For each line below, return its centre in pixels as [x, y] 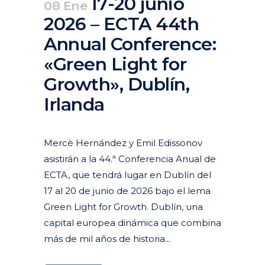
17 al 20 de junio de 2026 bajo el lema [127, 190]
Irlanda [74, 104]
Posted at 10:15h [70, 123]
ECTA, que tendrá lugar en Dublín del [127, 174]
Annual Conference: [130, 44]
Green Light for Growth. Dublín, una [123, 206]
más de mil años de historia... [107, 238]
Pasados [149, 123]
